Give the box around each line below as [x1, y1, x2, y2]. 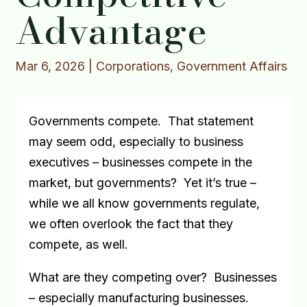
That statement [168, 114, 254, 128]
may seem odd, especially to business [29, 134, 244, 149]
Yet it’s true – [184, 175, 257, 190]
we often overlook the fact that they [29, 217, 234, 231]
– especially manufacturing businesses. [29, 291, 249, 305]
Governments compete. [29, 114, 162, 128]
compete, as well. [29, 237, 129, 251]
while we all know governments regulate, [29, 196, 260, 210]
